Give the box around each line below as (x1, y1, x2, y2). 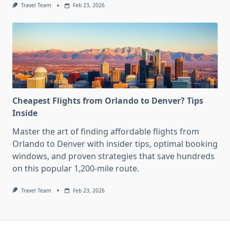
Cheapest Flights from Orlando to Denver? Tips (12, 94, 203, 106)
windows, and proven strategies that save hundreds (12, 150, 215, 162)
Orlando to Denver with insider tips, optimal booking (12, 138, 218, 149)
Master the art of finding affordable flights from (12, 125, 199, 137)
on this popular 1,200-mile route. (12, 162, 139, 174)
